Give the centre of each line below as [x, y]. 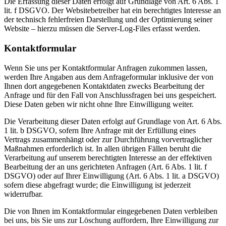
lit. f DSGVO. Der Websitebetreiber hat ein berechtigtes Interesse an [112, 11]
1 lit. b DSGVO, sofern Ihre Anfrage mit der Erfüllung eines [100, 130]
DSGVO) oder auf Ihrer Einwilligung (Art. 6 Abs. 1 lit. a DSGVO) [111, 176]
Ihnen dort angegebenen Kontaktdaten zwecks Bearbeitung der [104, 86]
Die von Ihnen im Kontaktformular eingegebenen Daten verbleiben [111, 211]
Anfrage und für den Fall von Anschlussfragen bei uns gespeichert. [110, 95]
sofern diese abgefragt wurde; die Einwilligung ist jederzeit [97, 185]
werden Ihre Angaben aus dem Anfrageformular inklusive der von [109, 77]
